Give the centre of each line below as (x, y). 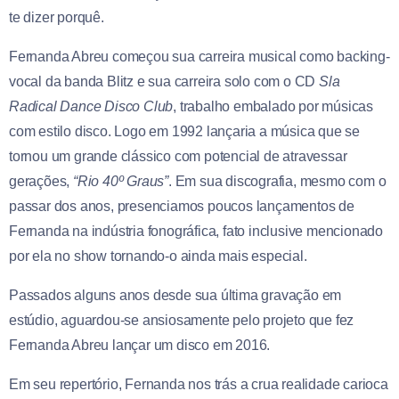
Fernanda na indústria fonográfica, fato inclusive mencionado (196, 231)
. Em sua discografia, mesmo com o (277, 181)
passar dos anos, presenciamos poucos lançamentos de (182, 206)
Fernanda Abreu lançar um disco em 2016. (140, 345)
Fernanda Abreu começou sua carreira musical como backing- (199, 56)
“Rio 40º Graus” (121, 181)
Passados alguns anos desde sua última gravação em (175, 295)
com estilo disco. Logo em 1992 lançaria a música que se (184, 131)
